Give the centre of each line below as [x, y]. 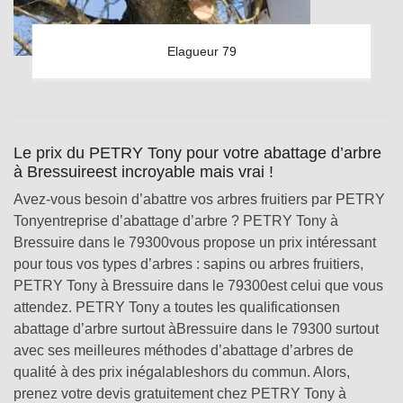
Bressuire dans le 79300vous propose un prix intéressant [195, 242]
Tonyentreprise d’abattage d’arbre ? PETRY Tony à [176, 221]
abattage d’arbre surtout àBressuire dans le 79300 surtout [196, 329]
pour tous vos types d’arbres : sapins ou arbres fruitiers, [188, 264]
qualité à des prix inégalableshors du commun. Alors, [182, 372]
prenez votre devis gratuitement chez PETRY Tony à [180, 394]
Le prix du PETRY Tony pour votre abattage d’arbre [197, 153]
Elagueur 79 [201, 51]
